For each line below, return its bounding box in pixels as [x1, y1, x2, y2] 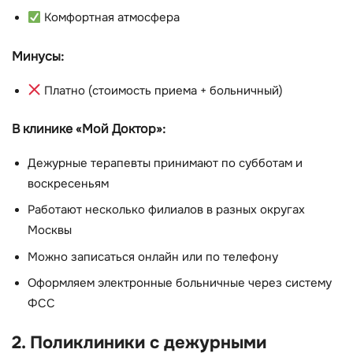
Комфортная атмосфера [40, 10, 180, 26]
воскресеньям [28, 176, 109, 191]
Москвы [28, 223, 72, 239]
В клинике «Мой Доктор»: [12, 121, 165, 138]
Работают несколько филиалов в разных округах [28, 203, 305, 218]
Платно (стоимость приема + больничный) [40, 83, 283, 98]
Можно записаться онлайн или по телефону [28, 249, 278, 265]
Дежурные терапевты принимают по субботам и [28, 155, 303, 171]
